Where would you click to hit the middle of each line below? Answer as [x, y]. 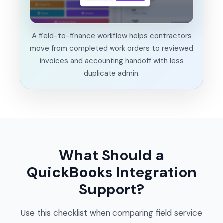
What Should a [111, 155]
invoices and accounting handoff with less [111, 60]
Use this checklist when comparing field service [111, 212]
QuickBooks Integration [111, 172]
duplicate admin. [111, 73]
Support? [111, 189]
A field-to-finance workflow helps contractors [111, 36]
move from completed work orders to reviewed [111, 48]
